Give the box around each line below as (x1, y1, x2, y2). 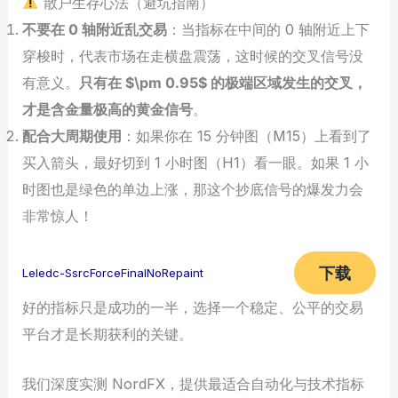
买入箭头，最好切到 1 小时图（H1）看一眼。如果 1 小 (22, 154, 370, 172)
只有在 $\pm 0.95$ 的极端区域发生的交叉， (79, 74, 368, 92)
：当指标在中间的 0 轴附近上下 (167, 20, 370, 39)
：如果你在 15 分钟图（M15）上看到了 (122, 127, 372, 146)
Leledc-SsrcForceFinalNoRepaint (22, 265, 204, 280)
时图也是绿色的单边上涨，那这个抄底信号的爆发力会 (22, 180, 364, 199)
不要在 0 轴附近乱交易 (22, 20, 168, 39)
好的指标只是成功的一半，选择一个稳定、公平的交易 (22, 298, 364, 316)
